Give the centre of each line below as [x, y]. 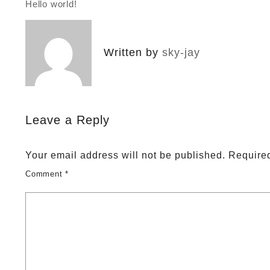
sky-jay [181, 52]
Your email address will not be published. [125, 155]
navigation [58, 28]
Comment [46, 174]
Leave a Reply [67, 120]
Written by [133, 52]
